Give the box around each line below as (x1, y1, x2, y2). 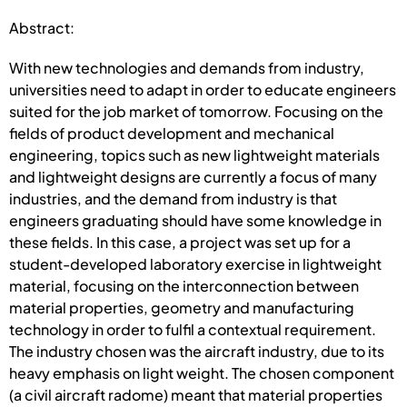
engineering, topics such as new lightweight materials (9, 144, 380, 164)
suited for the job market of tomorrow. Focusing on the (9, 101, 383, 121)
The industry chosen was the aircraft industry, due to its (9, 341, 384, 361)
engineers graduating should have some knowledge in (9, 210, 382, 230)
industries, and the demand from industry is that (9, 188, 337, 208)
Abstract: (9, 17, 74, 37)
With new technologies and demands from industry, (9, 57, 364, 77)
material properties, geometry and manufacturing (9, 297, 354, 317)
